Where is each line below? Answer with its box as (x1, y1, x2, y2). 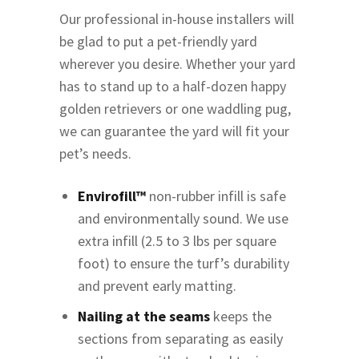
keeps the (210, 306, 272, 325)
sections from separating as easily (78, 329, 284, 348)
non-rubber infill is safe (146, 186, 287, 205)
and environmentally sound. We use (78, 208, 289, 228)
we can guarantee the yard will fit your (59, 121, 289, 140)
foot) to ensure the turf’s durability (78, 253, 290, 272)
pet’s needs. (59, 143, 131, 163)
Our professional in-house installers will (59, 9, 294, 28)
